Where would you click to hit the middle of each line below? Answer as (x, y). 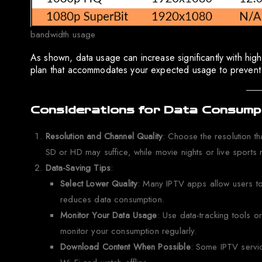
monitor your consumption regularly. (129, 231)
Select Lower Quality (99, 184)
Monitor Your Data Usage (109, 216)
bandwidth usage (63, 34)
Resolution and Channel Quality (104, 137)
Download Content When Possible (125, 247)
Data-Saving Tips (78, 168)
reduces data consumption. (112, 200)
